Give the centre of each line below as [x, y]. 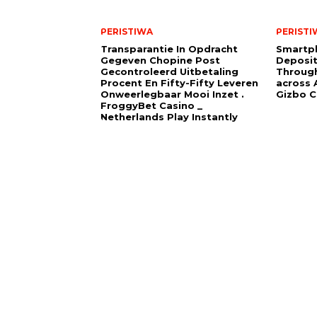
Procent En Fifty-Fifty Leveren [179, 83]
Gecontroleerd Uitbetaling [169, 72]
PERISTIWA [127, 32]
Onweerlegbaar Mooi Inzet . [172, 94]
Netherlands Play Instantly [169, 117]
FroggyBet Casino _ [151, 106]
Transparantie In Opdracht [169, 49]
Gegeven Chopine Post [160, 60]
